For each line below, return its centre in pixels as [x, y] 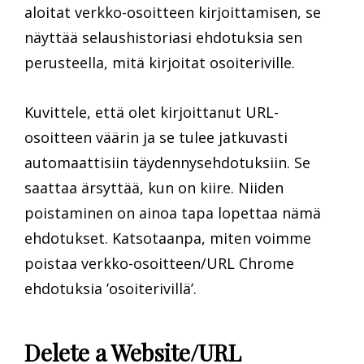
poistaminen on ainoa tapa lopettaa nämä [173, 213]
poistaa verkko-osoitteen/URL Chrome [159, 263]
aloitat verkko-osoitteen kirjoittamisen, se [173, 12]
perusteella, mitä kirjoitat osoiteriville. [160, 63]
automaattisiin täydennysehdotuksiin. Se [167, 162]
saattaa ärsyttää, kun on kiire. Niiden [154, 188]
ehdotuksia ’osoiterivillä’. [110, 288]
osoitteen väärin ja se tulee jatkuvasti [156, 137]
